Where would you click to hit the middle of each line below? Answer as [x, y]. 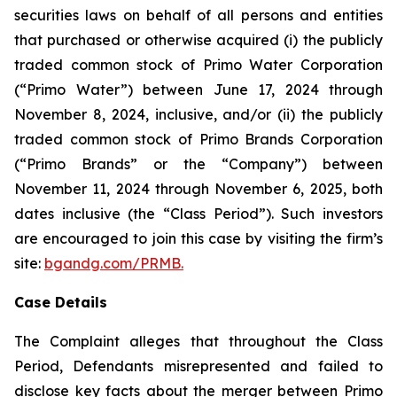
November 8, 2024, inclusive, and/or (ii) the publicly [198, 114]
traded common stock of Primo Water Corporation [198, 65]
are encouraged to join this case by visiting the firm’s [198, 238]
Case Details [61, 302]
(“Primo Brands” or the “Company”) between [198, 164]
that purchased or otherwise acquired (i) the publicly [198, 40]
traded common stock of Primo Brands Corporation [198, 139]
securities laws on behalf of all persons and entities [198, 15]
